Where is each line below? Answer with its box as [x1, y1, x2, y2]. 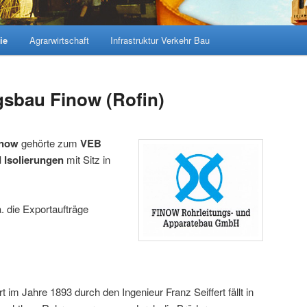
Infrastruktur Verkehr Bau [110, 34, 210, 47]
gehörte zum [19, 135, 80, 150]
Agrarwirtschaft [29, 34, 89, 47]
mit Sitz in [66, 151, 110, 167]
